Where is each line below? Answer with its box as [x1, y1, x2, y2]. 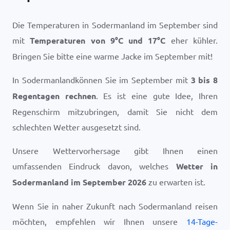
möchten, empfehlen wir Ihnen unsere [12, 216, 186, 226]
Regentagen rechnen [12, 90, 96, 101]
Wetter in [176, 161, 218, 171]
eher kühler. [165, 35, 218, 45]
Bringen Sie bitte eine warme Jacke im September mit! [12, 51, 213, 61]
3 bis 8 [190, 74, 218, 85]
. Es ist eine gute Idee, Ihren [95, 90, 218, 101]
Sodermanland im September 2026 [12, 177, 146, 187]
